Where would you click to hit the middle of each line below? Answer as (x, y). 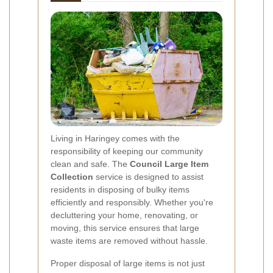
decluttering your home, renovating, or (124, 215)
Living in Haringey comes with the (115, 138)
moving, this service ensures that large (125, 228)
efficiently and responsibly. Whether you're (132, 202)
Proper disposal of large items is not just (128, 263)
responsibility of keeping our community (127, 151)
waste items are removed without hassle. (129, 240)
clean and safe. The (90, 164)
